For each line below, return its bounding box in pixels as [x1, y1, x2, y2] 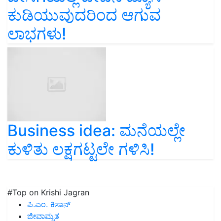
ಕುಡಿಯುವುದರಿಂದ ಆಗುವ [7, 5, 161, 25]
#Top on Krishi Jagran [7, 187, 89, 198]
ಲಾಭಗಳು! [7, 24, 66, 44]
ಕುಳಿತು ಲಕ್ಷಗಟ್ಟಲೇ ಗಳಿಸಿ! [7, 140, 154, 159]
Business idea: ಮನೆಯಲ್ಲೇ [7, 121, 185, 141]
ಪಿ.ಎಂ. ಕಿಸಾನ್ [27, 199, 71, 210]
